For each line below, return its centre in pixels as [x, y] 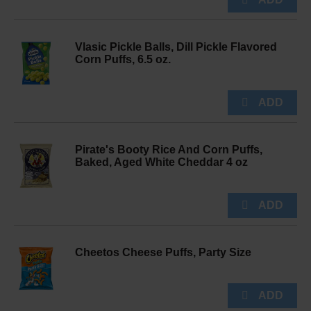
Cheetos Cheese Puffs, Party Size [163, 252]
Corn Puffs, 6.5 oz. [123, 59]
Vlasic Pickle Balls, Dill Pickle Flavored [176, 47]
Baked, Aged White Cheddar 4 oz [161, 162]
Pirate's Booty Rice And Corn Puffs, [169, 150]
